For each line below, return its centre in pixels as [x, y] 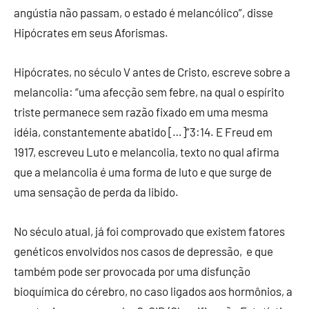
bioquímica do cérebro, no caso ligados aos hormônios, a [153, 291]
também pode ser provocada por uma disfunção [132, 271]
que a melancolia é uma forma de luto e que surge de [143, 172]
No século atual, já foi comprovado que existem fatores [149, 231]
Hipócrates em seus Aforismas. [91, 33]
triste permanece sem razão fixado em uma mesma [141, 112]
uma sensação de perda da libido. [96, 192]
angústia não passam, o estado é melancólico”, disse [143, 13]
